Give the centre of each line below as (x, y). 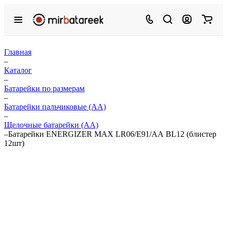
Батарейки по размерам (44, 88)
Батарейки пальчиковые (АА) (55, 107)
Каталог (18, 70)
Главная (18, 52)
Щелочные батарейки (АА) (51, 125)
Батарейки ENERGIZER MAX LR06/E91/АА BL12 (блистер (112, 134)
